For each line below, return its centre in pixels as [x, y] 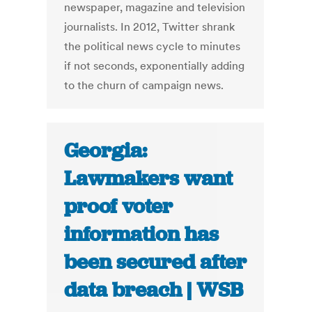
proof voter [119, 206]
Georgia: [106, 151]
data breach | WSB [154, 290]
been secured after [156, 262]
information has [142, 234]
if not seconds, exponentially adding [155, 66]
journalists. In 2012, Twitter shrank [150, 27]
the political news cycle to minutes [153, 46]
